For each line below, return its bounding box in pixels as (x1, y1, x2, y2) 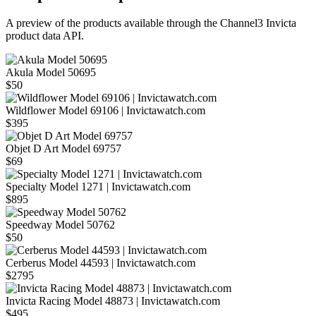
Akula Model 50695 (6, 66, 96, 79)
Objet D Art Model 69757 (6, 142, 121, 155)
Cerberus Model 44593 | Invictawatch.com (6, 257, 195, 269)
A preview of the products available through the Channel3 (6, 17, 263, 30)
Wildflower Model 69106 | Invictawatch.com (6, 104, 205, 117)
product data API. (6, 30, 84, 42)
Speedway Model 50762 (6, 219, 115, 231)
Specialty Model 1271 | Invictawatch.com (6, 181, 190, 193)
